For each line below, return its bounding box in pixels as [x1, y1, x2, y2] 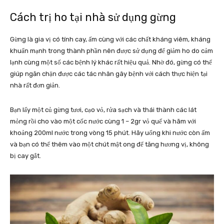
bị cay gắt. [10, 151, 41, 159]
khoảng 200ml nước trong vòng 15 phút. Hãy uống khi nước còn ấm [10, 128, 210, 136]
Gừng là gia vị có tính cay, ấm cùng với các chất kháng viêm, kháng [10, 35, 210, 43]
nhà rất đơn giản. [10, 81, 60, 89]
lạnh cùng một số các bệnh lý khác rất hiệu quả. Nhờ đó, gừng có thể [10, 58, 212, 66]
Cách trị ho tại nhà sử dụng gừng [10, 10, 176, 24]
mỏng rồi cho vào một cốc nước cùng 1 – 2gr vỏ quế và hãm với [10, 117, 196, 125]
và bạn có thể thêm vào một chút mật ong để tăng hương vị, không [10, 140, 209, 148]
